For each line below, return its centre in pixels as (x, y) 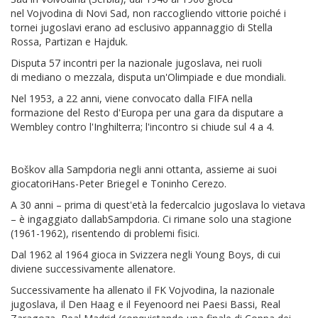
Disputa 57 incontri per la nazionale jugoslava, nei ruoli (136, 63)
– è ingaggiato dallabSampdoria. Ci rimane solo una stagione (151, 219)
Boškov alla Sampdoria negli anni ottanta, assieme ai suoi (144, 169)
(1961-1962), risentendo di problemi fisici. (105, 233)
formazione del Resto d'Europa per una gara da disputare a (147, 113)
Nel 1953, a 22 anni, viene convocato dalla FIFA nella (132, 98)
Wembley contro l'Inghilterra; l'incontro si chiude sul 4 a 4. (142, 127)
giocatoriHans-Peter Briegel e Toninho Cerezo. (119, 183)
